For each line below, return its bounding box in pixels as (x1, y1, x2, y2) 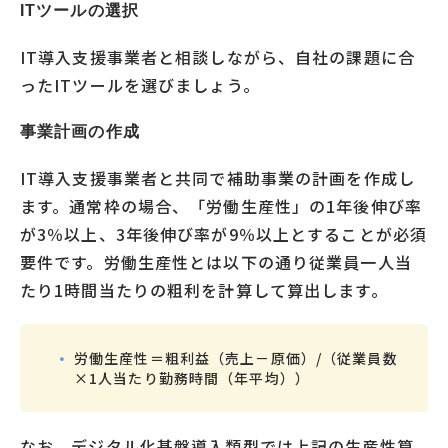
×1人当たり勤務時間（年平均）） (74, 367, 310, 388)
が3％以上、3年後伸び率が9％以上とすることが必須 (20, 221, 427, 246)
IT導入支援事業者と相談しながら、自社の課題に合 (20, 44, 415, 69)
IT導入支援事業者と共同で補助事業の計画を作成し (20, 165, 415, 190)
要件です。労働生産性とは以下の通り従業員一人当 (20, 249, 412, 274)
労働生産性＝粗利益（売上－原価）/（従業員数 (74, 347, 398, 368)
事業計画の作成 (20, 122, 140, 140)
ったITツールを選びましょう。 (20, 72, 260, 97)
